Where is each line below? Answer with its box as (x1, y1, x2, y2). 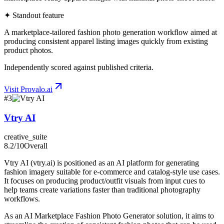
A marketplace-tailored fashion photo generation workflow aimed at (4, 27, 217, 36)
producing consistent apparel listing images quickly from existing (4, 36, 208, 45)
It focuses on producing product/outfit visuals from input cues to (4, 176, 205, 185)
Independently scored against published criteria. (4, 62, 153, 71)
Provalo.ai (20, 84, 52, 93)
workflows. (4, 194, 40, 203)
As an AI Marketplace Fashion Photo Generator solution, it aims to (4, 211, 214, 220)
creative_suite (4, 132, 47, 141)
